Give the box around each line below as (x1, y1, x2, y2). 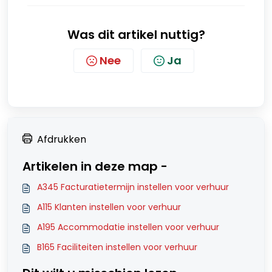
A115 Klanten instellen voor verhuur (37, 201, 181, 214)
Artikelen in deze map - (22, 158, 168, 175)
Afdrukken (37, 132, 86, 147)
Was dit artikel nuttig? (67, 26, 205, 44)
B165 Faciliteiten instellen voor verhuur (37, 241, 197, 254)
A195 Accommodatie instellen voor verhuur (37, 221, 219, 234)
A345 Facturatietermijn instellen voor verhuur (37, 181, 229, 194)
